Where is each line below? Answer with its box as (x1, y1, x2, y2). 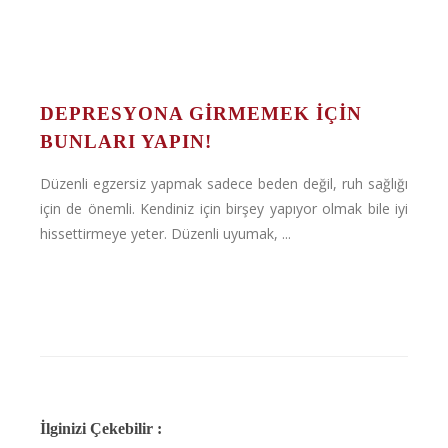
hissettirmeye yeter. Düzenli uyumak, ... (40, 224, 291, 243)
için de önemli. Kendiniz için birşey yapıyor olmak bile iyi (40, 199, 408, 218)
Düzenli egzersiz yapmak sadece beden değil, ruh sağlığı (40, 174, 408, 193)
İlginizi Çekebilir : (40, 420, 162, 437)
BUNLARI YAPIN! (40, 131, 212, 152)
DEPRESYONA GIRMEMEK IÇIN (40, 103, 362, 124)
